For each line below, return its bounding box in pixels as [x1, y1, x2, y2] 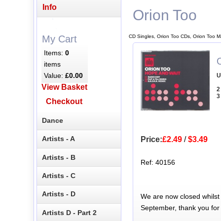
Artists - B [42, 153, 76, 161]
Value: [44, 71, 66, 79]
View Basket [41, 83, 87, 92]
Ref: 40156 [140, 158, 175, 167]
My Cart [41, 33, 77, 44]
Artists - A [42, 135, 75, 143]
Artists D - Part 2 [42, 208, 97, 217]
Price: [140, 135, 162, 144]
